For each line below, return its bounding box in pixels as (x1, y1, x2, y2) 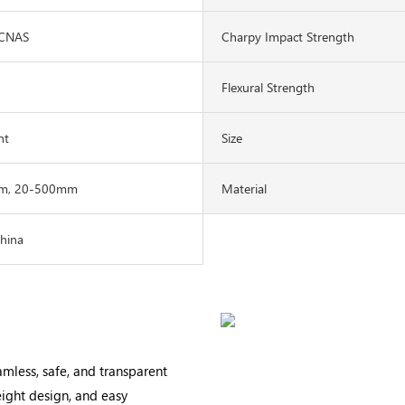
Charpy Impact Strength (221, 27, 354, 45)
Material (221, 179, 267, 197)
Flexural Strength (221, 78, 315, 96)
